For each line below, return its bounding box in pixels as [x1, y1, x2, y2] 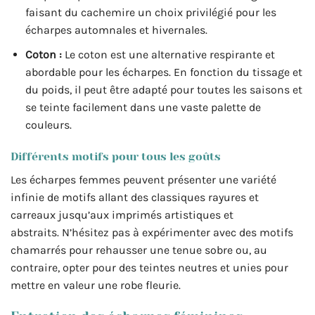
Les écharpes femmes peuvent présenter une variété [11, 173, 276, 187]
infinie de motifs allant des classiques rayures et [11, 191, 259, 205]
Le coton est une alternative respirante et [61, 47, 275, 61]
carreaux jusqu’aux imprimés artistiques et [11, 208, 233, 222]
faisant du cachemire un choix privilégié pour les [25, 5, 276, 19]
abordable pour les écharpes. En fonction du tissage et [25, 65, 302, 79]
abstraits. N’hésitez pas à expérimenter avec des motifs [11, 226, 293, 240]
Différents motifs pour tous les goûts [11, 150, 221, 164]
